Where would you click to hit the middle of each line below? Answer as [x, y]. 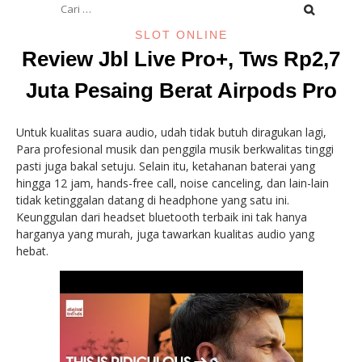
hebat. [32, 251]
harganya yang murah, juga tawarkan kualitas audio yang [165, 234]
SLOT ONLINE [181, 35]
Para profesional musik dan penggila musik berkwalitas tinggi [175, 149]
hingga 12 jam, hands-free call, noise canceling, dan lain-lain [173, 183]
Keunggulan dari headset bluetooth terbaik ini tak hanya [162, 217]
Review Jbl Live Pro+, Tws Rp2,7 [181, 59]
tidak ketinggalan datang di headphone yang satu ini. [153, 200]
